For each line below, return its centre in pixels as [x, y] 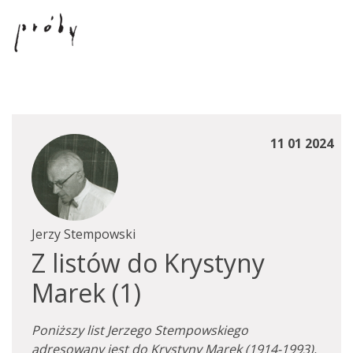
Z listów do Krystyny [148, 263]
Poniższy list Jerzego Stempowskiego [140, 330]
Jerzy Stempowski [84, 234]
